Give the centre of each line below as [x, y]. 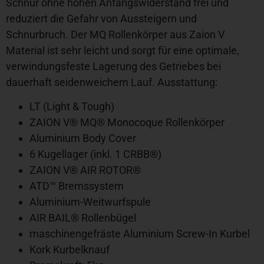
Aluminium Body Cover [83, 138]
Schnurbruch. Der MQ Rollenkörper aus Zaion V [115, 34]
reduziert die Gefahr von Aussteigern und [101, 18]
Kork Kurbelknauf [70, 249]
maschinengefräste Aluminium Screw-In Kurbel [140, 233]
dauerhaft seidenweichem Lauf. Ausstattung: [112, 82]
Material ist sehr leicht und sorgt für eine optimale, [123, 50]
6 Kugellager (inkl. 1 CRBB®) [95, 154]
